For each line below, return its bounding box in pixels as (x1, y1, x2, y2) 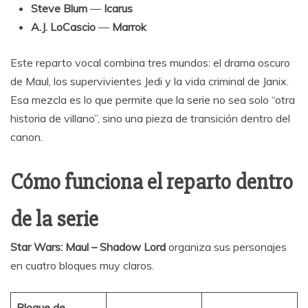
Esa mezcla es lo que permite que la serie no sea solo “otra (10, 93, 295, 107)
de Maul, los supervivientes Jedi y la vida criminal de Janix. (10, 74, 289, 89)
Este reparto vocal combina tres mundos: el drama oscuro (10, 56, 290, 70)
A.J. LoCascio (31, 20, 96, 34)
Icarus (104, 1, 133, 16)
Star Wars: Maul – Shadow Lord (10, 240, 166, 254)
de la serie (10, 206, 98, 233)
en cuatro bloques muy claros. (10, 258, 154, 273)
